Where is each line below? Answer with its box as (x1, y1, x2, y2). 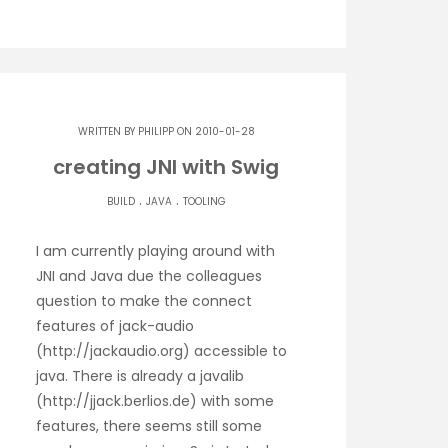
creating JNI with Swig (53, 152, 279, 181)
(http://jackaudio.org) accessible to (36, 340, 287, 361)
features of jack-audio (36, 315, 194, 336)
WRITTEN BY (77, 123, 138, 139)
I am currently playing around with (36, 240, 275, 261)
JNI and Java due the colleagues (36, 265, 262, 286)
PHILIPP (137, 123, 174, 139)
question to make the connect (36, 290, 252, 311)
